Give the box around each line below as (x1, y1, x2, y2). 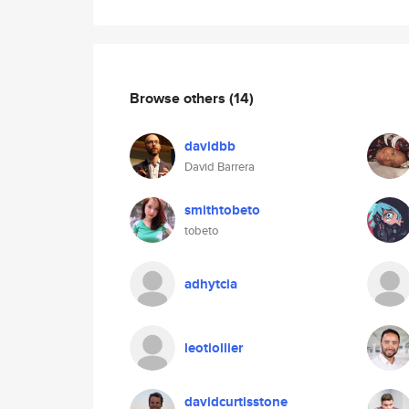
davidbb (184, 136, 236, 156)
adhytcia (184, 274, 237, 294)
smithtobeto (184, 200, 260, 220)
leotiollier (184, 338, 243, 358)
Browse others (130, 87, 229, 109)
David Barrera (184, 158, 255, 175)
